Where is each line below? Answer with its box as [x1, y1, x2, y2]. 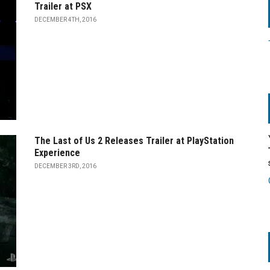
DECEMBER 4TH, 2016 [34, 16, 96, 23]
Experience [34, 147, 80, 159]
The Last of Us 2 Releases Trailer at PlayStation [34, 135, 234, 147]
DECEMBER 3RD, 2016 [34, 163, 96, 170]
